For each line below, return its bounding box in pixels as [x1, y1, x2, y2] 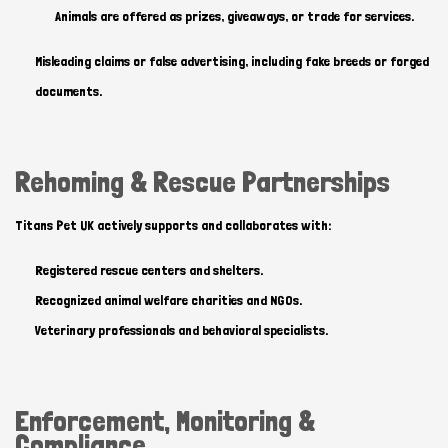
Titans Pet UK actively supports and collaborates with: [15, 217, 331, 233]
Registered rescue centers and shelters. [35, 262, 263, 278]
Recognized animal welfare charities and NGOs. [35, 292, 302, 308]
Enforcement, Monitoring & [15, 405, 315, 438]
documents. [35, 83, 102, 99]
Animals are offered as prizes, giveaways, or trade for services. [55, 8, 414, 24]
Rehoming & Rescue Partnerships [15, 166, 390, 199]
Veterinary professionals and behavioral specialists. [35, 322, 328, 338]
